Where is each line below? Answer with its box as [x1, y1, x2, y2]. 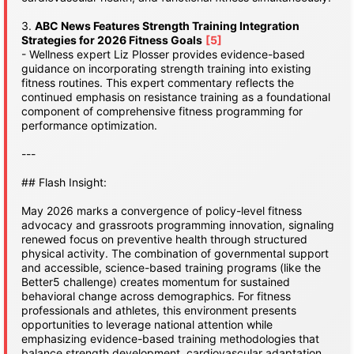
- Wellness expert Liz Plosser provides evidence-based [21, 47, 305, 61]
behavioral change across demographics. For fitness [21, 289, 291, 303]
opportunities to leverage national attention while [21, 318, 273, 331]
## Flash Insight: [21, 175, 107, 189]
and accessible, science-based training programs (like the [21, 261, 321, 274]
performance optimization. [21, 119, 157, 132]
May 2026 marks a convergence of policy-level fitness [21, 204, 302, 217]
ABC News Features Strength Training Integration [35, 19, 299, 32]
